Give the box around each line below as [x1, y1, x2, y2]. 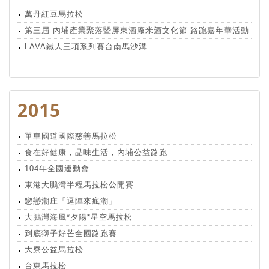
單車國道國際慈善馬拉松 [25, 131, 117, 141]
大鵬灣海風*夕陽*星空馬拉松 [25, 213, 133, 222]
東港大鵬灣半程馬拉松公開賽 [25, 180, 134, 190]
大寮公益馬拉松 [25, 245, 83, 255]
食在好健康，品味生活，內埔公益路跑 [25, 148, 168, 157]
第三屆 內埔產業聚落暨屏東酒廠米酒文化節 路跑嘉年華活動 [25, 26, 249, 35]
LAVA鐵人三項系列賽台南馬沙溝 [25, 42, 147, 52]
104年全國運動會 [25, 164, 89, 174]
